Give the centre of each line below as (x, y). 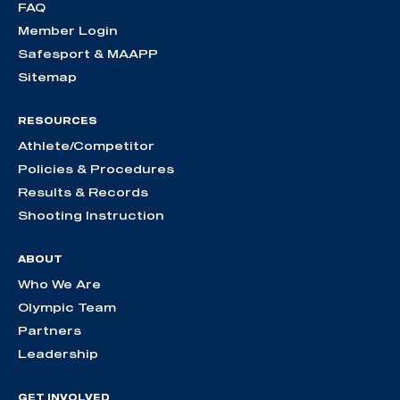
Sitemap (47, 77)
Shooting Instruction (91, 216)
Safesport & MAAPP (88, 54)
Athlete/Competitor (86, 146)
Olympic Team (67, 308)
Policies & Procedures (96, 169)
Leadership (58, 354)
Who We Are (59, 284)
